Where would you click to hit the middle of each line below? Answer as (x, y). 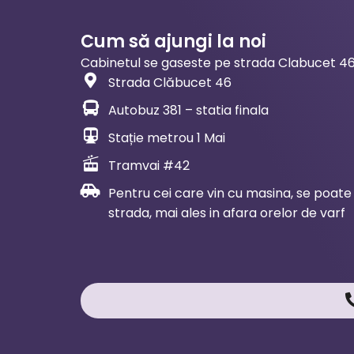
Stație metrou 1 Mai (167, 138)
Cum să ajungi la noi (173, 42)
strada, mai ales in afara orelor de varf (227, 213)
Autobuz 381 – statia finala (188, 111)
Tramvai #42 (149, 166)
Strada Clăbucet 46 (170, 83)
